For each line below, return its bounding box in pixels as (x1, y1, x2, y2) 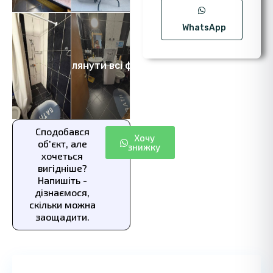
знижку (128, 141, 161, 152)
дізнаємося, (35, 186, 90, 198)
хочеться (41, 150, 83, 161)
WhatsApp (182, 23, 226, 33)
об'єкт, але (37, 138, 87, 149)
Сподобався (35, 126, 90, 137)
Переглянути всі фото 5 (42, 60, 159, 71)
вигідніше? (37, 162, 87, 174)
